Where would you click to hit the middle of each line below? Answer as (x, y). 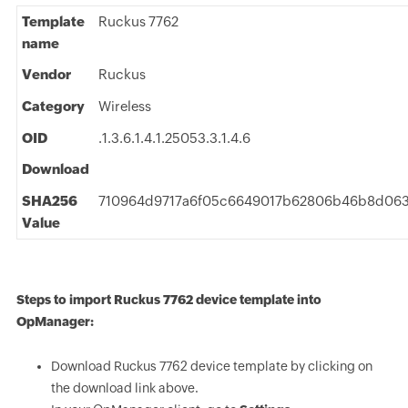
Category (53, 106)
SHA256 (49, 201)
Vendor (46, 74)
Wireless (124, 106)
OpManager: (55, 321)
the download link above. (124, 388)
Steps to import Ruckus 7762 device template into (168, 300)
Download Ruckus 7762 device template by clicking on (211, 366)
